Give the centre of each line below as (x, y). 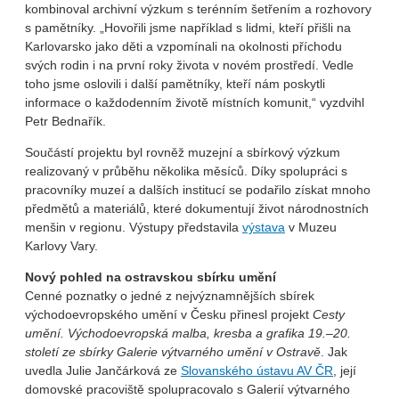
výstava (264, 228)
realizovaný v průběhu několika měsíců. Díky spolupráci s (186, 171)
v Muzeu (311, 228)
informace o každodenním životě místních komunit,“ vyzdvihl (195, 103)
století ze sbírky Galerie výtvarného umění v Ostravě (173, 352)
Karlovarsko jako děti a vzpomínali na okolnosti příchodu (183, 47)
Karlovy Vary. (61, 246)
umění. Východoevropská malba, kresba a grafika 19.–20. (188, 334)
